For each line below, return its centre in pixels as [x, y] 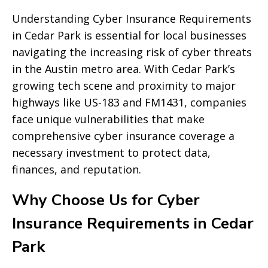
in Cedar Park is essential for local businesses [129, 35]
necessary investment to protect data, [111, 153]
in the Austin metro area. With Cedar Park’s [124, 69]
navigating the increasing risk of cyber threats [132, 52]
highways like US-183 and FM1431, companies [129, 102]
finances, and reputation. [77, 169]
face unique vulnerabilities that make [108, 119]
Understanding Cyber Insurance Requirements [132, 19]
